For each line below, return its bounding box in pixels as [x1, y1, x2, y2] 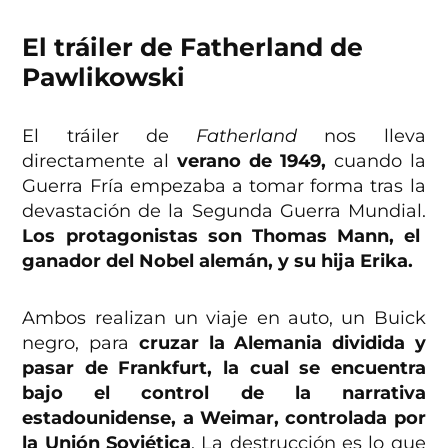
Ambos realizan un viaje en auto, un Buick [22, 307, 426, 330]
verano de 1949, [177, 150, 326, 173]
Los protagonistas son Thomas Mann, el [22, 225, 421, 248]
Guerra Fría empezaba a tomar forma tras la [22, 175, 426, 198]
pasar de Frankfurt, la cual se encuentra [22, 357, 426, 380]
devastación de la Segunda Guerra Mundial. [22, 200, 426, 223]
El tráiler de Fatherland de [22, 32, 364, 63]
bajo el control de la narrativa [22, 382, 426, 405]
